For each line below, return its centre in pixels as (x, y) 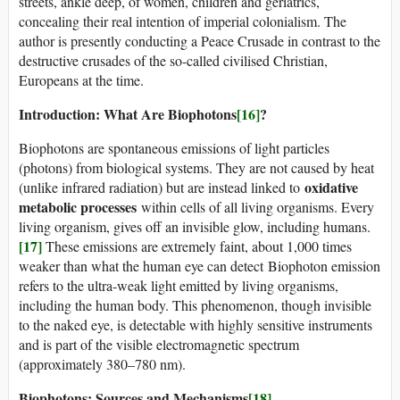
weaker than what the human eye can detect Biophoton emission (200, 266)
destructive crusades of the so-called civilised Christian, (173, 61)
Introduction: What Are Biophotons (128, 114)
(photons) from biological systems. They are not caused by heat (196, 168)
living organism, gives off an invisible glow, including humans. (195, 227)
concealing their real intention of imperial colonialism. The (183, 21)
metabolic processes (78, 207)
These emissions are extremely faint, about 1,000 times (197, 246)
